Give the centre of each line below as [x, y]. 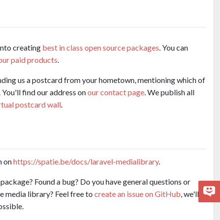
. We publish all [169, 92]
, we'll [190, 193]
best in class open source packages [101, 47]
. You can [174, 47]
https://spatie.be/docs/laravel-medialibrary [86, 161]
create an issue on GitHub [137, 193]
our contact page [116, 92]
